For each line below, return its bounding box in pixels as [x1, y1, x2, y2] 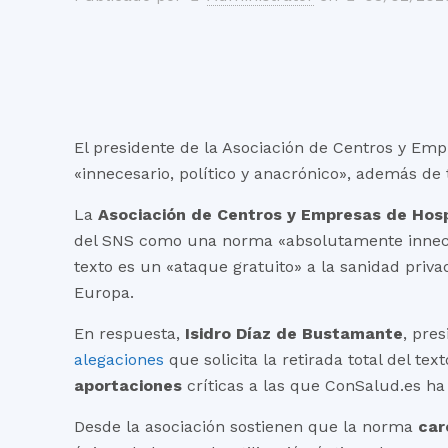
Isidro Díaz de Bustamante [185, 324, 404, 343]
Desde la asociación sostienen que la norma [74, 417, 419, 436]
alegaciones [74, 350, 165, 369]
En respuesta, [74, 324, 186, 343]
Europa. [74, 283, 135, 302]
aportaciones [74, 376, 183, 395]
